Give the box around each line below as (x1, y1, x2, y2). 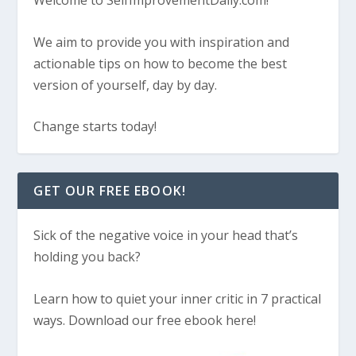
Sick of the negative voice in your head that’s (33, 226, 299, 245)
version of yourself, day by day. (33, 75, 218, 94)
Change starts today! (33, 118, 157, 136)
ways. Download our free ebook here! (33, 311, 257, 329)
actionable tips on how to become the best (33, 54, 288, 72)
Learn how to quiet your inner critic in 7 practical (33, 289, 322, 308)
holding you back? (33, 248, 141, 266)
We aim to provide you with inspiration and (33, 33, 290, 51)
